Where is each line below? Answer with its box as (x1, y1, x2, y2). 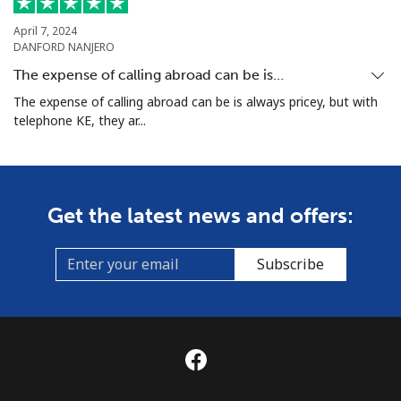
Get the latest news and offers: (47, 201, 354, 228)
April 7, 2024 (13, 22, 77, 38)
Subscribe (256, 254, 324, 275)
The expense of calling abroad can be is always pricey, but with (13, 92, 378, 110)
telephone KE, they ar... (13, 111, 146, 129)
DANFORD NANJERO (13, 38, 115, 55)
